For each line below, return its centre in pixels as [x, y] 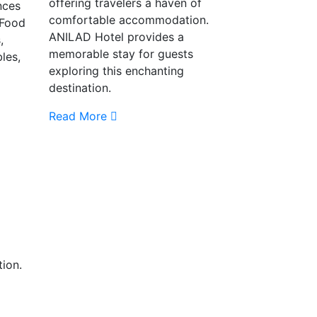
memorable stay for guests [121, 53]
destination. [80, 87]
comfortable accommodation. [130, 19]
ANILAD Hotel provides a [116, 36]
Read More [77, 116]
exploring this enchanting [116, 70]
